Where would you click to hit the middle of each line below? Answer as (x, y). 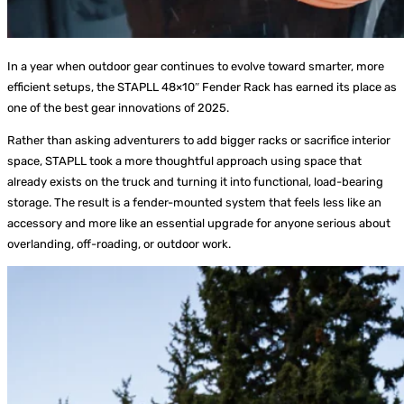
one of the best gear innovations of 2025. (118, 108)
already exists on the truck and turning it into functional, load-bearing (195, 182)
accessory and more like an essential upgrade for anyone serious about (199, 224)
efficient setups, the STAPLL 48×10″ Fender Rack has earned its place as (202, 87)
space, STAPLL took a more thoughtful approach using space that (184, 161)
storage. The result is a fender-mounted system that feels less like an (194, 203)
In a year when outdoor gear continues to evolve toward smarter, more (196, 67)
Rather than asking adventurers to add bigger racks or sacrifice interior (199, 141)
